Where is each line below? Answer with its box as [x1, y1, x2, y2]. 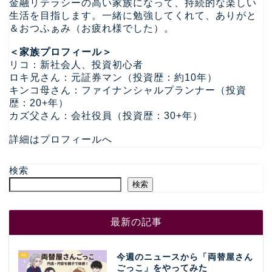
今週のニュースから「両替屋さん [116, 253, 253, 262]
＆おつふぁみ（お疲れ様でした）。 [9, 23, 174, 34]
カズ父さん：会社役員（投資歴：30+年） [9, 110, 203, 121]
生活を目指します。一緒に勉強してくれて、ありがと [9, 10, 257, 21]
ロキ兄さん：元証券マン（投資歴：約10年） [9, 72, 217, 83]
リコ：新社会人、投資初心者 [9, 59, 143, 70]
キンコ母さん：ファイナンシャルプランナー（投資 [9, 85, 246, 96]
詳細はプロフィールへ [9, 134, 112, 145]
